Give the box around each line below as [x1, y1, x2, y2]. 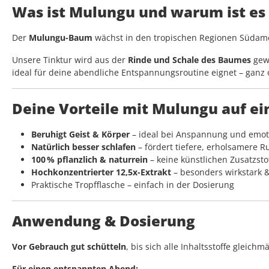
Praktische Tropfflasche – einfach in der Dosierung [31, 179, 234, 191]
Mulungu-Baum [29, 32, 92, 44]
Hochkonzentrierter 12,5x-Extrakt [31, 166, 171, 178]
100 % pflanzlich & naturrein [31, 154, 148, 166]
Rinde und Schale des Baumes [128, 54, 251, 66]
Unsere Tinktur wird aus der [12, 54, 128, 66]
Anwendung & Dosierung [12, 211, 195, 231]
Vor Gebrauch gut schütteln [12, 241, 126, 253]
